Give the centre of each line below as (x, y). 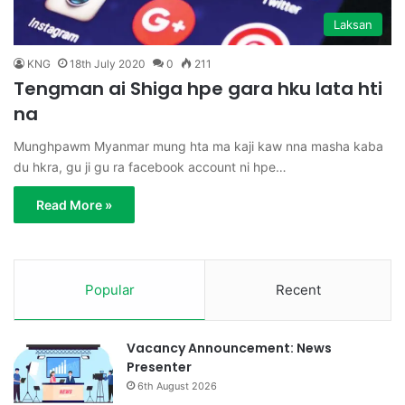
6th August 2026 (177, 386)
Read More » (74, 205)
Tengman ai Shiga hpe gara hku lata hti (198, 89)
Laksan (353, 25)
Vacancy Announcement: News (229, 348)
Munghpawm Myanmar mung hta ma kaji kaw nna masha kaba (198, 146)
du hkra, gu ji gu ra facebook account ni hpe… (150, 167)
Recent (298, 290)
